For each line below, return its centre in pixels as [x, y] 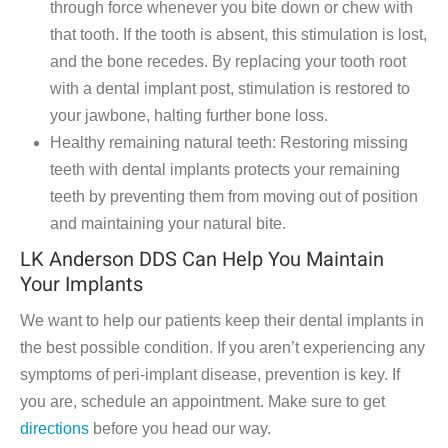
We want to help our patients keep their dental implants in [222, 321]
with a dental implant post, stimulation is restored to [230, 89]
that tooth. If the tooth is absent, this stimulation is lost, [238, 35]
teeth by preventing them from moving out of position [234, 197]
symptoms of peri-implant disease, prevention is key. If [210, 375]
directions [54, 429]
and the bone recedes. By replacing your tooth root [228, 62]
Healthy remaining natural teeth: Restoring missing [229, 143]
